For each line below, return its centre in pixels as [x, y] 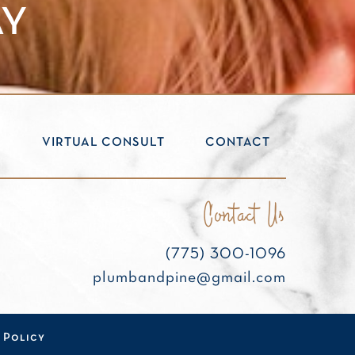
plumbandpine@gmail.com [189, 279]
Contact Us [245, 215]
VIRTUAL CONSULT [103, 143]
